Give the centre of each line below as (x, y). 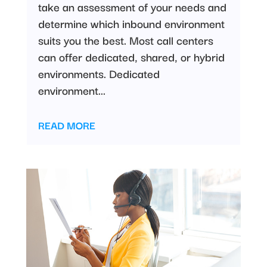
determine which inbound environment (131, 23)
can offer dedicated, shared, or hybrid (131, 56)
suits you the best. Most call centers (125, 40)
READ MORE (66, 125)
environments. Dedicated (99, 73)
